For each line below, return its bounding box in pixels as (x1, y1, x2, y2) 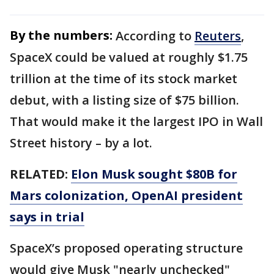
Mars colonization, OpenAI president (10, 187, 243, 204)
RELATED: (10, 165, 71, 182)
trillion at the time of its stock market (10, 70, 237, 87)
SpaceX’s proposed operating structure (10, 239, 243, 256)
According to (116, 27, 194, 44)
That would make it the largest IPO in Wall (10, 113, 263, 130)
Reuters (194, 27, 241, 44)
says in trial (10, 208, 84, 225)
